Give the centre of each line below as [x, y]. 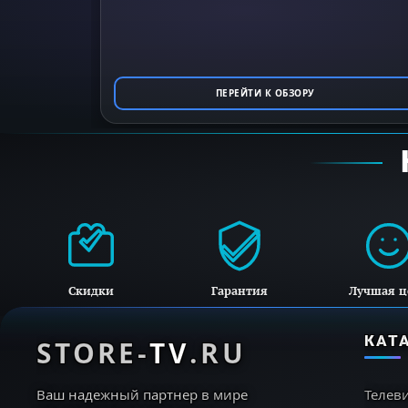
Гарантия [240, 290]
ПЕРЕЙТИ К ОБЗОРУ [265, 92]
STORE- [93, 352]
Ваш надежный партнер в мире [142, 394]
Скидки [91, 290]
